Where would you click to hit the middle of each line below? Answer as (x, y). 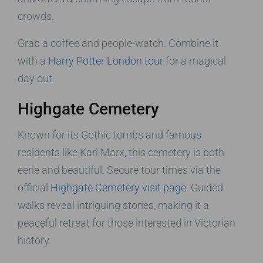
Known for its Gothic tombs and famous (109, 134)
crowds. (36, 16)
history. (34, 240)
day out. (36, 78)
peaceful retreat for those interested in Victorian (127, 222)
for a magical (195, 60)
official (34, 187)
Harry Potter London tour (106, 60)
